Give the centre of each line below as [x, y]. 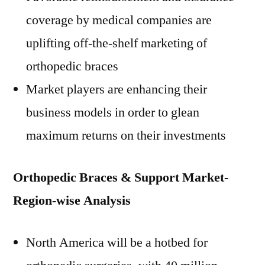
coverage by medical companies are [119, 20]
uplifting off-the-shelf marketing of [117, 43]
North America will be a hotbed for [117, 243]
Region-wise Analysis [72, 201]
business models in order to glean [113, 112]
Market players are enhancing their [117, 89]
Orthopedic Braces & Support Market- [121, 177]
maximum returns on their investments [126, 135]
